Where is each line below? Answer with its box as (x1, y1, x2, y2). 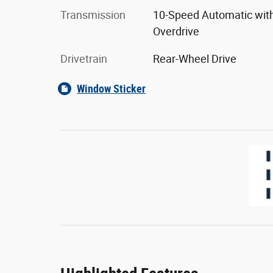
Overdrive (152, 24, 199, 38)
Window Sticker (77, 82, 146, 95)
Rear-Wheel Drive (152, 52, 236, 65)
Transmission (60, 8, 126, 21)
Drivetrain (60, 52, 107, 65)
